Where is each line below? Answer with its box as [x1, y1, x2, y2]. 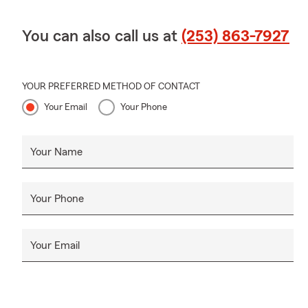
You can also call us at [22, 27, 181, 45]
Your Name [30, 146, 82, 157]
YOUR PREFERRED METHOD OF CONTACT [22, 81, 200, 91]
